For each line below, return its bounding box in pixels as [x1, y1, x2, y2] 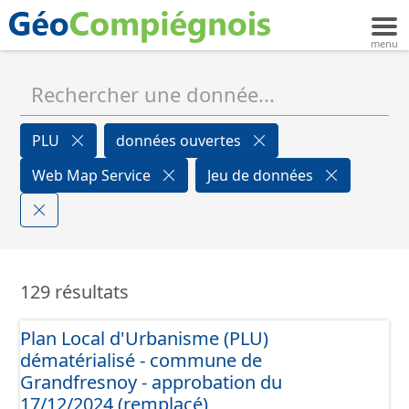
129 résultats [20, 279, 129, 304]
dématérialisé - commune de [20, 348, 262, 372]
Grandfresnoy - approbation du [20, 370, 282, 394]
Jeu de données [207, 165, 317, 185]
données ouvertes [116, 131, 245, 151]
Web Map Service [32, 165, 154, 185]
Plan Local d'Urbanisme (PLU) [20, 326, 268, 351]
